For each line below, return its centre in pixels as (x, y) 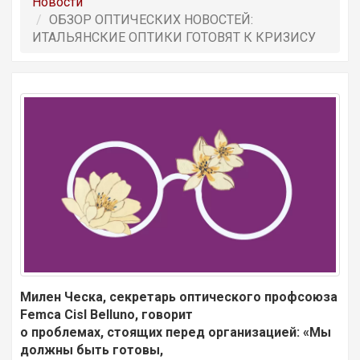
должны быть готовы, (92, 350)
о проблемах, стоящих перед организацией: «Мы (176, 333)
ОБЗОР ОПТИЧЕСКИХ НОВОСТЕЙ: (151, 20)
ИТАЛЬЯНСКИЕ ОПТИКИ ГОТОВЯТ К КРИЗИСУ (174, 37)
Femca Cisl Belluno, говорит (106, 315)
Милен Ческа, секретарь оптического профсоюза (179, 297)
